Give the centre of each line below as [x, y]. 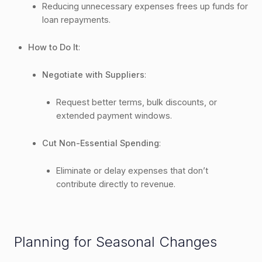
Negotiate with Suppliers [93, 74]
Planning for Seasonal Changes [116, 242]
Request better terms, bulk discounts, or [137, 102]
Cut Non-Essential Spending [101, 143]
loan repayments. [76, 19]
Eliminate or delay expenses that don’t [132, 170]
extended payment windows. [114, 115]
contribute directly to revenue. [116, 184]
